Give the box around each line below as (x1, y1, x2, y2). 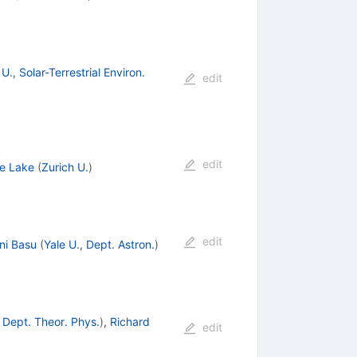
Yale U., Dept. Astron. (43, 237, 155, 251)
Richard (109, 314, 150, 328)
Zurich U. (41, 159, 88, 174)
